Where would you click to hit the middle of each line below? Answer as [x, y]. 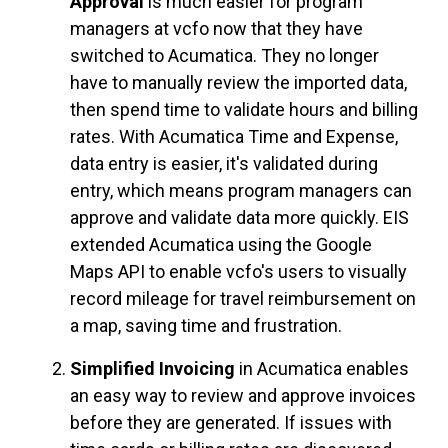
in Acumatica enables [324, 368]
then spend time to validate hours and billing [244, 109]
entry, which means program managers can [241, 190]
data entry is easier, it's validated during [224, 163]
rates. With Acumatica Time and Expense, [234, 136]
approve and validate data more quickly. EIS [239, 217]
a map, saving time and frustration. [206, 325]
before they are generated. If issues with [231, 422]
